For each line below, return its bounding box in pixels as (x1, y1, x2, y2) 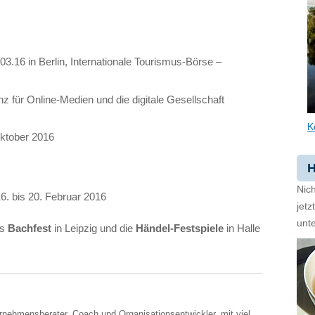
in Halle (224, 221, 260, 234)
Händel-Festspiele (136, 221, 224, 234)
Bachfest (8, 221, 51, 234)
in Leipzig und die (51, 221, 136, 234)
